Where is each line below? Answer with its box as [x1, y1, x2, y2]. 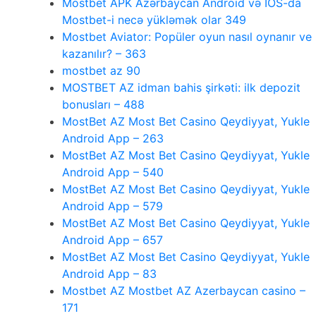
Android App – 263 [62, 130, 164, 145]
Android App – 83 [62, 266, 157, 281]
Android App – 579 [62, 198, 163, 213]
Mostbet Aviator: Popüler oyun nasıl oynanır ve [62, 29, 312, 44]
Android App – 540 [62, 164, 164, 179]
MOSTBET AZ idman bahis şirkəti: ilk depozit [62, 80, 300, 95]
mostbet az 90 [62, 63, 140, 78]
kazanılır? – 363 [62, 46, 146, 61]
